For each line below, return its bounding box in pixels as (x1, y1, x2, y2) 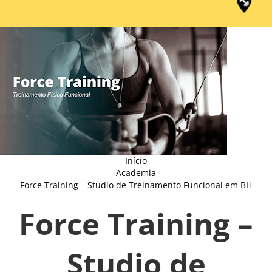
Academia (116, 167, 156, 178)
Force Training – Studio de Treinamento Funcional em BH (20, 179, 252, 191)
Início (125, 155, 147, 166)
